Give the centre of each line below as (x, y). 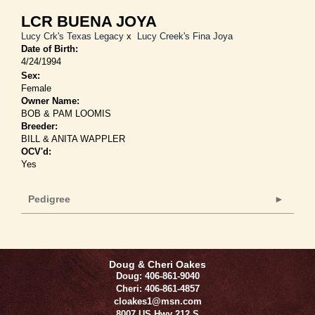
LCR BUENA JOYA (89, 21)
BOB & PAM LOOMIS (66, 113)
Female (36, 88)
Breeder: (39, 126)
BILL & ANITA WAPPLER (73, 139)
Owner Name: (50, 101)
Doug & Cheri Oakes (157, 264)
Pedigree (49, 199)
